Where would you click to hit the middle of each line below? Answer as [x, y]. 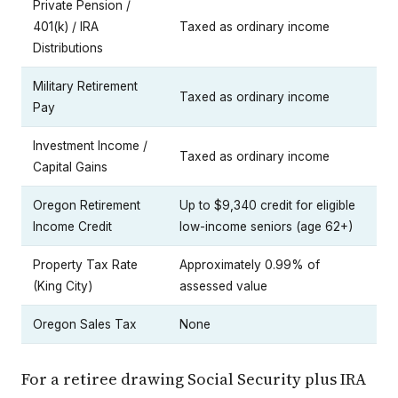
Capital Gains [70, 167]
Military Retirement [85, 87]
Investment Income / [90, 146]
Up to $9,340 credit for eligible [267, 206]
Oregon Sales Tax [85, 325]
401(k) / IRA [66, 27]
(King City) [63, 287]
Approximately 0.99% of [250, 265]
